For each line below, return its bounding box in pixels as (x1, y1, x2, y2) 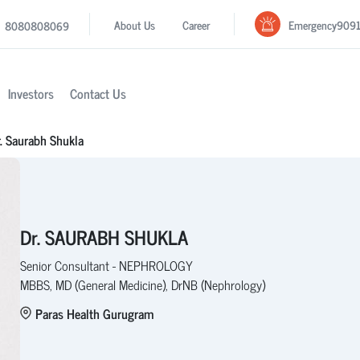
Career (182, 15, 211, 34)
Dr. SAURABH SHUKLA (19, 220, 188, 252)
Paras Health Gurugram (35, 302, 153, 324)
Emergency (288, 14, 337, 34)
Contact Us (69, 83, 126, 104)
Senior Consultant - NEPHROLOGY (19, 254, 193, 276)
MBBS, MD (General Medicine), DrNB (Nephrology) (19, 273, 265, 295)
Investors (7, 83, 54, 104)
